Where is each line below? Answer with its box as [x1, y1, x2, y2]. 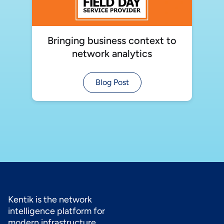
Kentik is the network [8, 193, 92, 205]
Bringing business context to [47, 34, 176, 46]
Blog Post [95, 77, 129, 87]
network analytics [72, 47, 152, 59]
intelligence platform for [8, 205, 105, 216]
